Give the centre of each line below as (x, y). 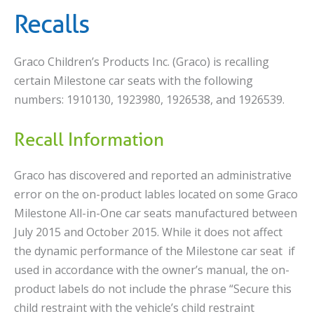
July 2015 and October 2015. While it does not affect (148, 232)
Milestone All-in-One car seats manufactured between (156, 213)
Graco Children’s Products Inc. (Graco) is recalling (142, 62)
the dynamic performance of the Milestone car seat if (155, 251)
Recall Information (89, 139)
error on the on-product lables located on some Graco (156, 194)
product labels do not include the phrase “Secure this (153, 288)
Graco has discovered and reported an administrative (153, 175)
